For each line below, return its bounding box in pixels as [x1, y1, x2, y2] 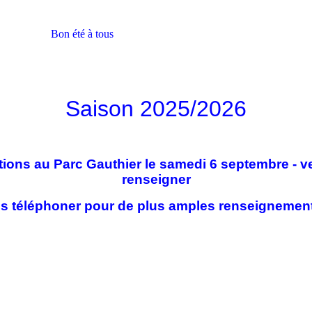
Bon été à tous [51, 28, 114, 40]
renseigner [121, 172, 191, 187]
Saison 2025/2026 [65, 96, 247, 121]
